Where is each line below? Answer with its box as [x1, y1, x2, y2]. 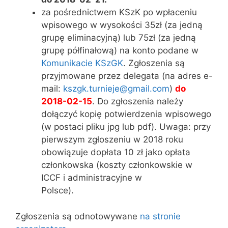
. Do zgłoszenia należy [92, 96, 183, 107]
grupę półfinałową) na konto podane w [41, 45, 198, 56]
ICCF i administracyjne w [41, 173, 142, 183]
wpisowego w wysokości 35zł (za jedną [41, 20, 203, 31]
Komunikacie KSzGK [41, 58, 123, 69]
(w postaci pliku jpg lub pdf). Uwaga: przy [41, 122, 211, 132]
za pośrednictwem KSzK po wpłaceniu [41, 7, 197, 18]
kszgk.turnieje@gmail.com [63, 83, 169, 94]
